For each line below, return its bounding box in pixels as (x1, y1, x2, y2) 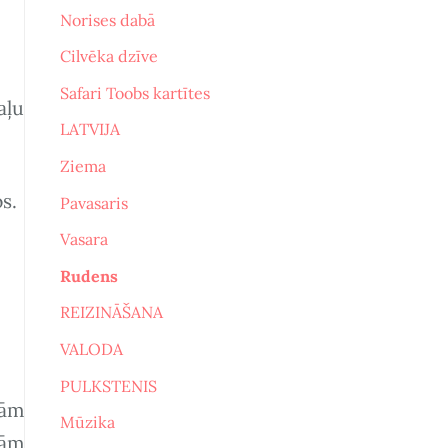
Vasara (59, 229, 108, 250)
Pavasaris (59, 192, 128, 213)
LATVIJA (59, 119, 120, 140)
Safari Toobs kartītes (59, 82, 210, 103)
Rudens (59, 265, 118, 286)
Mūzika (59, 412, 115, 433)
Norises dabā (59, 9, 155, 30)
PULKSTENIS (59, 375, 157, 396)
